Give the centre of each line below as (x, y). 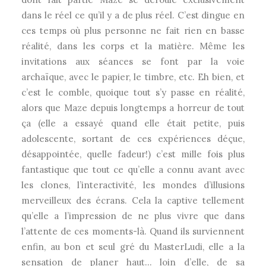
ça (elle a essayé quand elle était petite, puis (133, 123)
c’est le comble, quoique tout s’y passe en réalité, (133, 92)
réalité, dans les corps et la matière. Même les (133, 46)
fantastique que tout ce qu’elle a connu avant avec (133, 170)
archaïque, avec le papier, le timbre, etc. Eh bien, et (133, 77)
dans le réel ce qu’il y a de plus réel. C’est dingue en (133, 15)
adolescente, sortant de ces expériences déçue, (133, 139)
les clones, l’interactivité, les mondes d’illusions (133, 185)
